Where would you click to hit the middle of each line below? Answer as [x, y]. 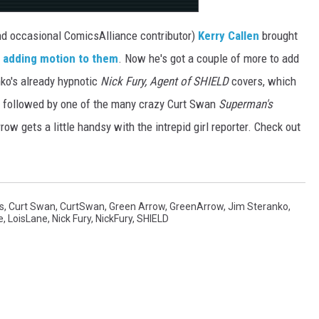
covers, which [262, 82]
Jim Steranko [258, 207]
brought [278, 36]
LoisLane [28, 219]
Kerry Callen [229, 36]
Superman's [246, 104]
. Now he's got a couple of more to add [209, 59]
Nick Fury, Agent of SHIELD [164, 82]
